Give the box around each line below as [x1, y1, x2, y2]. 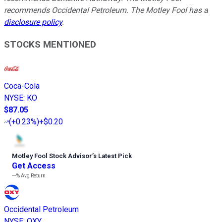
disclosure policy [4, 17, 62, 27]
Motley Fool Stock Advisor [12, 152, 92, 160]
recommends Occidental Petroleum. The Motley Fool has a [4, 5, 208, 15]
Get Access [12, 161, 55, 170]
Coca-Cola [4, 81, 40, 91]
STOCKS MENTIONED [4, 39, 96, 50]
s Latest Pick [93, 152, 132, 160]
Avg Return [20, 172, 46, 178]
